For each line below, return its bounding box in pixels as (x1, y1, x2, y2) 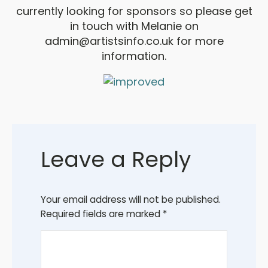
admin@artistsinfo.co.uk (44, 33, 173, 48)
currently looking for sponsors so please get (16, 4, 252, 19)
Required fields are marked (41, 208, 163, 220)
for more (173, 33, 224, 48)
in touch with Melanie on (69, 19, 199, 33)
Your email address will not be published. (41, 193, 221, 206)
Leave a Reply (41, 144, 191, 175)
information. (102, 48, 166, 63)
